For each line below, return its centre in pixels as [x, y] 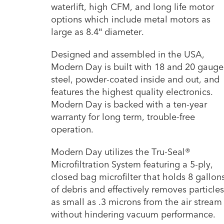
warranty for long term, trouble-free [123, 117]
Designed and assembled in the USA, [128, 54]
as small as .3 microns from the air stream [136, 202]
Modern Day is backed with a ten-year [129, 104]
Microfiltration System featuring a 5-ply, [132, 164]
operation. [72, 129]
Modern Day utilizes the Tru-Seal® [121, 152]
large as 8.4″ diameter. [97, 32]
